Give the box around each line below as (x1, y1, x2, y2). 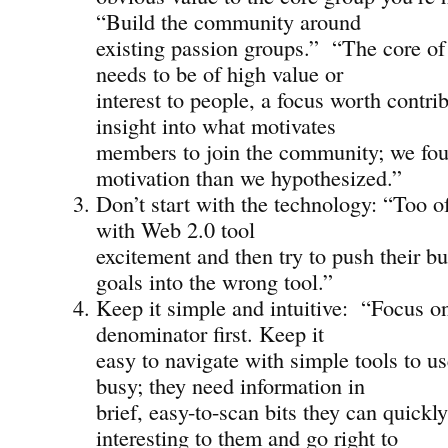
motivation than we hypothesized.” (96, 161, 402, 192)
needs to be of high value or (96, 57, 343, 88)
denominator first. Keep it (96, 317, 324, 348)
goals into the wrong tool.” (96, 265, 333, 296)
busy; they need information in (96, 369, 365, 400)
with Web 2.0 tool (96, 213, 255, 244)
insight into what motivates (96, 109, 336, 140)
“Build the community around (96, 5, 361, 36)
